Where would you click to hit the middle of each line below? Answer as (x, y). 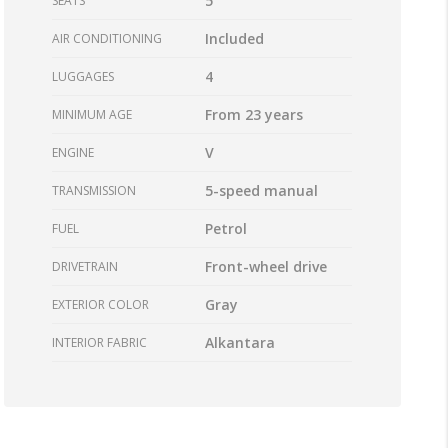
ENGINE (73, 152)
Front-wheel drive (266, 266)
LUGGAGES (83, 76)
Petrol (226, 228)
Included (235, 38)
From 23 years (254, 114)
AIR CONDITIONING (107, 38)
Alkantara (240, 342)
